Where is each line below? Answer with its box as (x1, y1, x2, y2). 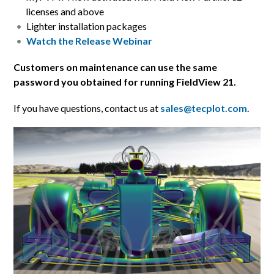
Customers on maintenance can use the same (13, 61, 218, 73)
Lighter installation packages (26, 20, 147, 32)
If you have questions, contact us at (13, 102, 161, 114)
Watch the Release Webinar (26, 34, 153, 46)
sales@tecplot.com (160, 102, 248, 114)
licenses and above (26, 5, 105, 17)
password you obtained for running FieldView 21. (13, 75, 237, 87)
